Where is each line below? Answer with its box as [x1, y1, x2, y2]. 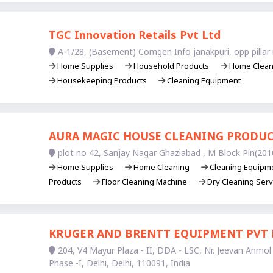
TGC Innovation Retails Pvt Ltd [48, 27, 221, 42]
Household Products [131, 60, 211, 71]
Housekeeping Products [55, 74, 149, 86]
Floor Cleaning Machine [99, 176, 189, 188]
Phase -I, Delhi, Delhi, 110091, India [48, 257, 190, 269]
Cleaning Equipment [165, 74, 241, 86]
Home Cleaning [131, 161, 191, 173]
